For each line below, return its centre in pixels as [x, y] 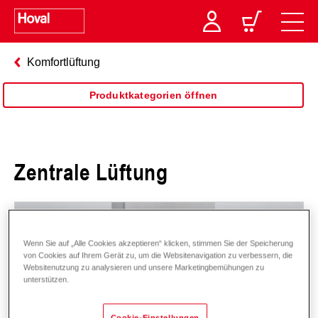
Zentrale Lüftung [91, 171]
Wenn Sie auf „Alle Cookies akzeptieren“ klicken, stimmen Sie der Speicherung [159, 243]
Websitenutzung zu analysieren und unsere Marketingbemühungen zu [144, 267]
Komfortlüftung [64, 62]
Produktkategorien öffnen [153, 95]
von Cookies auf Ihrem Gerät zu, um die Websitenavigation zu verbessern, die [158, 255]
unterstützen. [46, 279]
